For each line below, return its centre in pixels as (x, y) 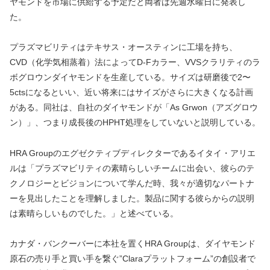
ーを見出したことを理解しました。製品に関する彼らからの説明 (132, 198)
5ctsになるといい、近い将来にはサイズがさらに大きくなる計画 (131, 93)
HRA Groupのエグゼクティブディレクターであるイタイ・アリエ (133, 153)
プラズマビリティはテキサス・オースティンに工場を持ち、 (124, 47)
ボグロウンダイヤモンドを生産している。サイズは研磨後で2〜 (130, 77)
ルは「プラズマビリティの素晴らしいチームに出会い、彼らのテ (132, 168)
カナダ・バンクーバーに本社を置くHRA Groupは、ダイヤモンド (133, 243)
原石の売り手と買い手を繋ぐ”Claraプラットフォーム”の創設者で (133, 258)
